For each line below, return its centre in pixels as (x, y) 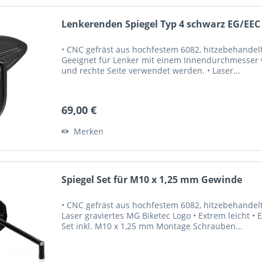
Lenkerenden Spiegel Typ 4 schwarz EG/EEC (161, 24)
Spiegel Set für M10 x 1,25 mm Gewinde (152, 179)
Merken (89, 131)
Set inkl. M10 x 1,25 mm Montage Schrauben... (152, 226)
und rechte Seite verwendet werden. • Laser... (151, 70)
